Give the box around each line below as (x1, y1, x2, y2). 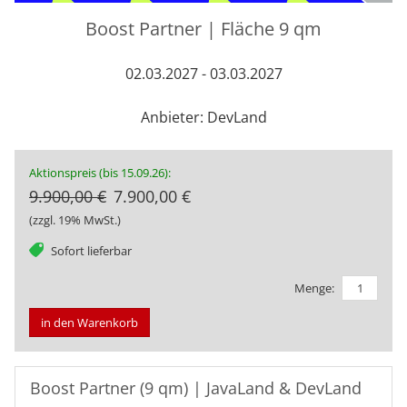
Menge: (294, 279, 334, 296)
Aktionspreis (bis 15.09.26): (29, 164, 171, 181)
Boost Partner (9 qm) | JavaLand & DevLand (30, 377, 362, 400)
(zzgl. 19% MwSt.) (29, 211, 121, 228)
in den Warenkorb (41, 314, 138, 332)
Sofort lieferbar (51, 242, 132, 259)
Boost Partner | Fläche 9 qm (85, 15, 322, 41)
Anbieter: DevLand (140, 106, 267, 127)
